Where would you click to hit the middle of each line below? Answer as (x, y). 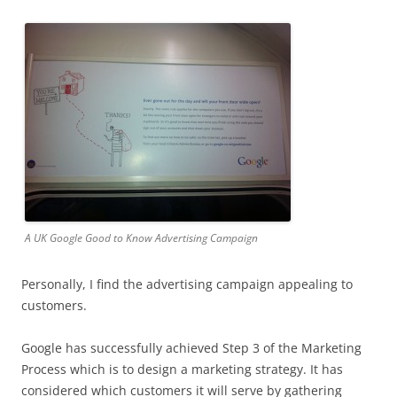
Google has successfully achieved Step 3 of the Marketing (191, 347)
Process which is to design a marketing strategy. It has (182, 369)
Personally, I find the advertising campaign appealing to (187, 284)
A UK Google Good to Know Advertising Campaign (141, 237)
